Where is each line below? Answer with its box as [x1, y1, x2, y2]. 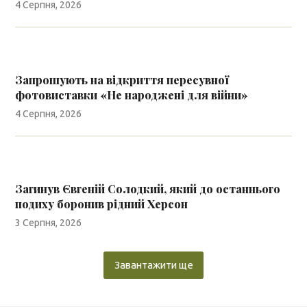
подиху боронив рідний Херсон [15, 196, 194, 211]
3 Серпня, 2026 [15, 217, 82, 228]
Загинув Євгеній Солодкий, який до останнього [15, 181, 281, 196]
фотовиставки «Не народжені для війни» [15, 87, 249, 102]
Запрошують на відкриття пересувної [15, 72, 230, 87]
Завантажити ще [114, 258, 193, 271]
